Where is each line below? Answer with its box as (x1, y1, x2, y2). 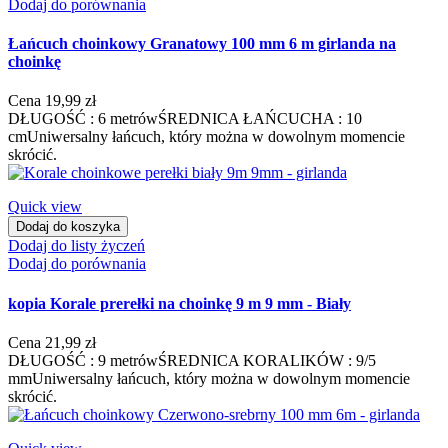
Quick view (8, 198, 82, 216)
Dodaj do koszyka (16, 219, 120, 235)
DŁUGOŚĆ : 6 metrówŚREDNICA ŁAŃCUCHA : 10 (8, 110, 362, 128)
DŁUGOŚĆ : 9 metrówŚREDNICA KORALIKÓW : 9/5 (8, 351, 376, 369)
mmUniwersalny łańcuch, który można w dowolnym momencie (8, 369, 410, 387)
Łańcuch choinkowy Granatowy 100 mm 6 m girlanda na (8, 35, 396, 53)
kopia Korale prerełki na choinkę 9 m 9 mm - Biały (8, 294, 351, 312)
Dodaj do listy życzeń (8, 237, 145, 255)
